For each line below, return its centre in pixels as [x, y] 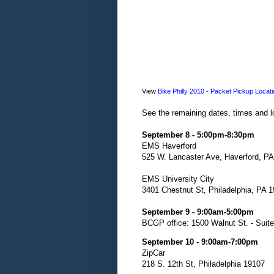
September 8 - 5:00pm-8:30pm [198, 135]
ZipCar [154, 253]
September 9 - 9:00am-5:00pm [198, 212]
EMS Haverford [169, 146]
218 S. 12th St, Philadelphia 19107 [203, 264]
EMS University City [178, 179]
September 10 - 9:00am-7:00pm [200, 242]
